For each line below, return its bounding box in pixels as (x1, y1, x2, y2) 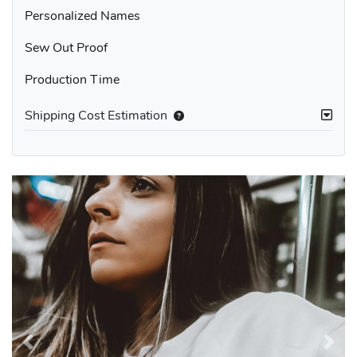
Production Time (25, 73, 120, 86)
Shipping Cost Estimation (25, 108, 167, 122)
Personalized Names (25, 9, 140, 22)
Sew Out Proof (25, 41, 108, 54)
